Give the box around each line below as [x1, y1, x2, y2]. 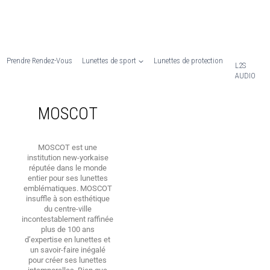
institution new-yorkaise [27, 152, 108, 162]
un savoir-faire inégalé [30, 245, 105, 254]
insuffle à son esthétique [25, 193, 110, 203]
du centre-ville [43, 204, 92, 213]
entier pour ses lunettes [27, 173, 108, 183]
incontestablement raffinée [22, 214, 113, 224]
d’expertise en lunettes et [25, 234, 110, 244]
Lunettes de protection [153, 56, 223, 66]
